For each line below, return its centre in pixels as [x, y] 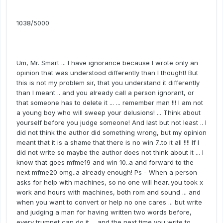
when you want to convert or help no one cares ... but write [109, 202]
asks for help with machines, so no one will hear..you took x [110, 182]
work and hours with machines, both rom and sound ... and [109, 192]
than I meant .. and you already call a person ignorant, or [105, 93]
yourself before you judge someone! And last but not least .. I [111, 123]
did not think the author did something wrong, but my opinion [111, 133]
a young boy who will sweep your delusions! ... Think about [109, 113]
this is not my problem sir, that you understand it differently [108, 83]
